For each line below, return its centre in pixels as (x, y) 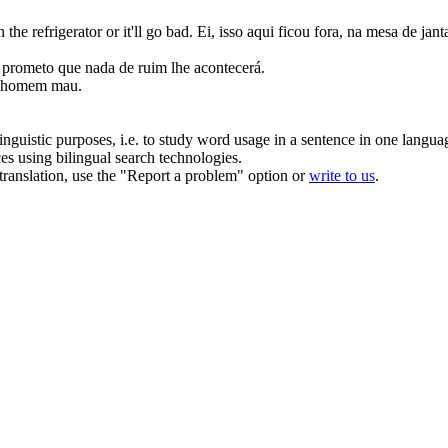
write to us (342, 176)
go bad (167, 32)
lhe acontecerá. (216, 68)
